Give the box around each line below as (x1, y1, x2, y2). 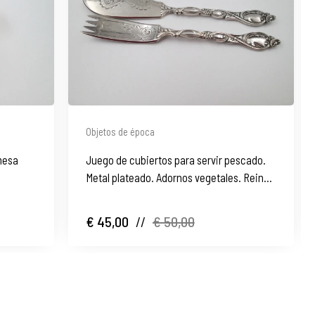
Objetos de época (85, 124, 155, 138)
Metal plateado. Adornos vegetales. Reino (85, 169, 269, 184)
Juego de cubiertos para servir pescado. (85, 152, 266, 167)
